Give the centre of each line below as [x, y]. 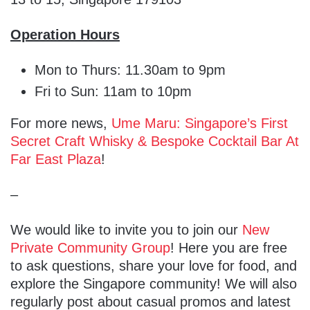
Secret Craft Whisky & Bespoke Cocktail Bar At [155, 142]
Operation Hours [65, 35]
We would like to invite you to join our [126, 230]
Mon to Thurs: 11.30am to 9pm [130, 70]
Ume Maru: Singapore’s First [200, 124]
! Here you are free [229, 248]
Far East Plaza [56, 159]
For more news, [61, 124]
